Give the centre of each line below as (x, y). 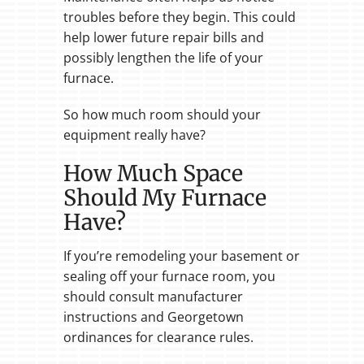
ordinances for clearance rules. (158, 337)
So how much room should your (162, 115)
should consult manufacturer (153, 296)
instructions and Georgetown (153, 316)
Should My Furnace (165, 198)
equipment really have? (134, 135)
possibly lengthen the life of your (163, 58)
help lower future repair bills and (163, 38)
